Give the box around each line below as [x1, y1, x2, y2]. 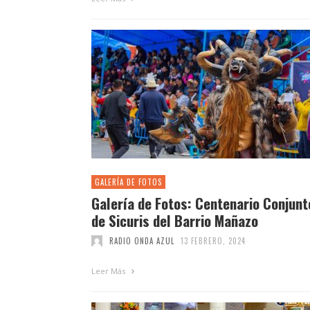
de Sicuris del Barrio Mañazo [91, 209, 258, 231]
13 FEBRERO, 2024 [181, 235, 246, 246]
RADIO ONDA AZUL [109, 235, 174, 246]
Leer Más [91, 265, 127, 276]
